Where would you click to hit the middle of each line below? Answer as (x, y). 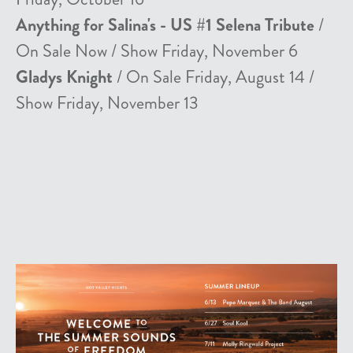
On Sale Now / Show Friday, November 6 (157, 50)
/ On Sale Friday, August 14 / (214, 76)
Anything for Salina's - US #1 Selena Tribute (165, 24)
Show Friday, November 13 (107, 102)
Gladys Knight (64, 76)
